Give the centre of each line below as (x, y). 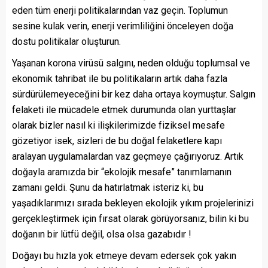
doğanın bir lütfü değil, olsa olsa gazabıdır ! (102, 234)
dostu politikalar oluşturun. (66, 42)
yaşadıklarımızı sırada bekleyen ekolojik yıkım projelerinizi (133, 203)
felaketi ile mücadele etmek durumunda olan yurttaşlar (124, 110)
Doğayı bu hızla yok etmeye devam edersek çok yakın (124, 256)
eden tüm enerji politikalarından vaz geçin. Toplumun (120, 11)
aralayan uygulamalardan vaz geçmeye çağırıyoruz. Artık (128, 157)
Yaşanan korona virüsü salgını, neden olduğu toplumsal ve (131, 63)
